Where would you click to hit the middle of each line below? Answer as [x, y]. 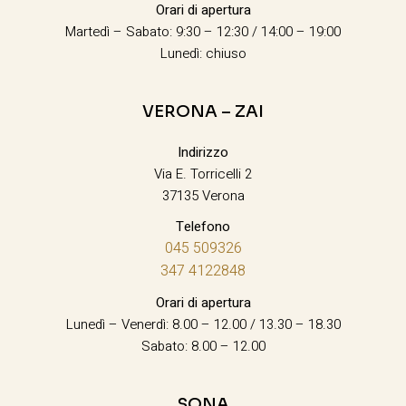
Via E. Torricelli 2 [203, 174]
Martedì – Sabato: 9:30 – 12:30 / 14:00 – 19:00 [203, 31]
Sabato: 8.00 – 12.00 [203, 346]
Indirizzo [203, 152]
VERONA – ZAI [203, 111]
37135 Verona [203, 195]
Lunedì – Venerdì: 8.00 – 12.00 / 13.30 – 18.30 [203, 324]
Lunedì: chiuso [203, 53]
